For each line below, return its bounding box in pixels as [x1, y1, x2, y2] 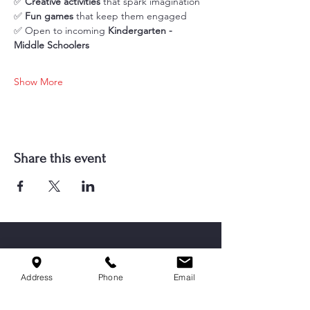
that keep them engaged [73, 10, 187, 22]
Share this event [14, 151, 106, 166]
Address [21, 271, 53, 282]
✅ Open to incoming [14, 24, 108, 37]
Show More [14, 75, 63, 88]
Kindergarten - [108, 24, 175, 37]
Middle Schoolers [14, 39, 89, 51]
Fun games [25, 10, 73, 22]
